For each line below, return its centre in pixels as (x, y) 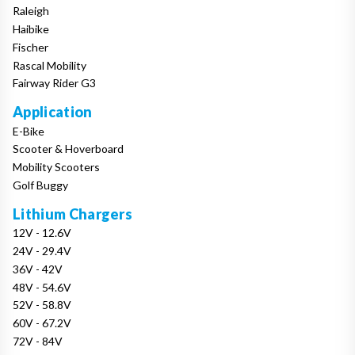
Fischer (31, 47)
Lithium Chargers (73, 214)
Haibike (31, 29)
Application (53, 112)
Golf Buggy (40, 185)
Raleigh (31, 11)
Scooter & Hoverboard (68, 149)
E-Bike (29, 131)
